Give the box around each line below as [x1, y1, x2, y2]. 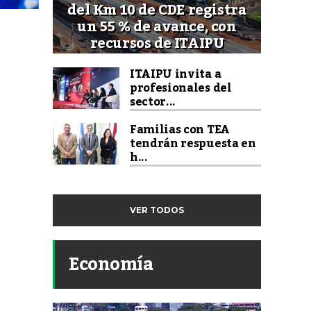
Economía [69, 247, 153, 282]
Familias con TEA [130, 119, 230, 141]
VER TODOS [130, 205, 184, 215]
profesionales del [130, 77, 232, 99]
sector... [130, 91, 176, 113]
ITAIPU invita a [130, 63, 221, 85]
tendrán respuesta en [130, 133, 256, 155]
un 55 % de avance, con [77, 13, 237, 41]
